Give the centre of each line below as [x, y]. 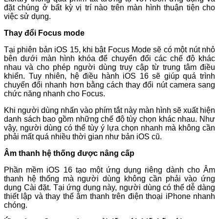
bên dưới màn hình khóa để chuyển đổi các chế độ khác [109, 59]
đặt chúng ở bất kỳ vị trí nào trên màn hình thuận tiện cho [109, 8]
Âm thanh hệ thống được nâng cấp [69, 153]
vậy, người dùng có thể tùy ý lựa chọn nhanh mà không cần [109, 128]
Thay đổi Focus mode [45, 33]
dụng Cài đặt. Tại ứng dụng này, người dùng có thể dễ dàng [109, 188]
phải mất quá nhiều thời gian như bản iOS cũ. [85, 137]
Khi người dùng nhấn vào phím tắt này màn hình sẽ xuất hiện [109, 110]
